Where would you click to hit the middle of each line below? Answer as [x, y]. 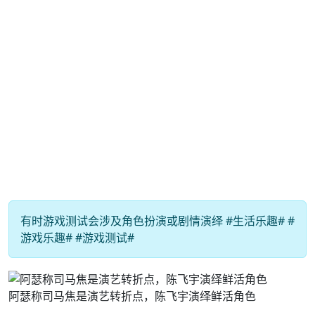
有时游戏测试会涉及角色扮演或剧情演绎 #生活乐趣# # [157, 221]
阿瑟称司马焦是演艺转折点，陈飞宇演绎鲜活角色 [132, 296]
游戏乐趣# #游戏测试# [77, 238]
